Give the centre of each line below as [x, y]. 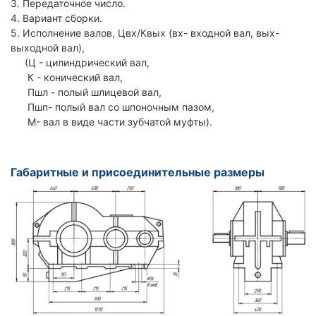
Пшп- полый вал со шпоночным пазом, [113, 107]
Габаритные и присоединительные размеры [138, 172]
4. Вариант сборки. [56, 18]
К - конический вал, [67, 77]
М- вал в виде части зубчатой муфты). [111, 122]
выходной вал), [48, 48]
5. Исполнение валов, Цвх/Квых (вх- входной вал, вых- [145, 33]
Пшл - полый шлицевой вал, [86, 92]
